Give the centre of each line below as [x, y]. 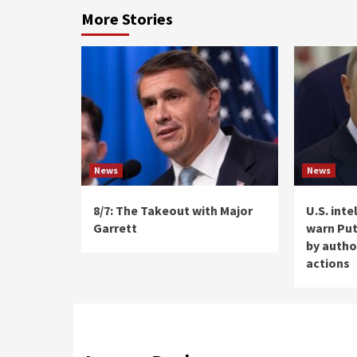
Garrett [115, 228]
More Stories [127, 18]
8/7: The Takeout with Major [173, 210]
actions [328, 263]
